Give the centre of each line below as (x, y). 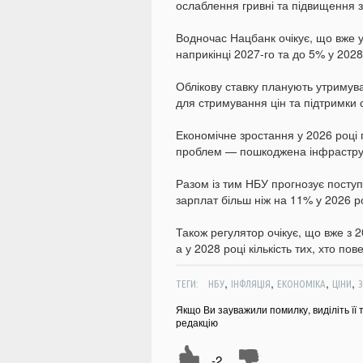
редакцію (197, 322)
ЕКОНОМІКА (301, 284)
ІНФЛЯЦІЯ (250, 284)
